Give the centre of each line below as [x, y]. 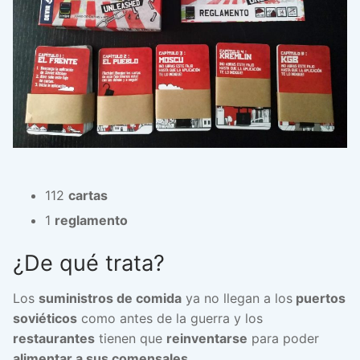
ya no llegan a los [237, 298]
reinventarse [207, 338]
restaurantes [54, 338]
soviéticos [45, 318]
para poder [283, 338]
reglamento [91, 220]
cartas [88, 195]
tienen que [131, 338]
